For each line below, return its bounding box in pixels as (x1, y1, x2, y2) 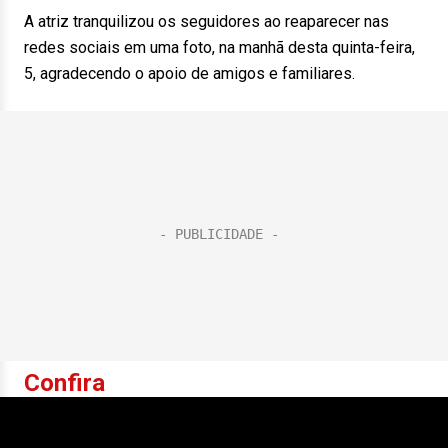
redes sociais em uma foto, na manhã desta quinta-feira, (24, 38, 415, 57)
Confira (24, 369, 111, 397)
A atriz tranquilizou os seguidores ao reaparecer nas (24, 12, 389, 31)
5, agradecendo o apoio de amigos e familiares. (24, 64, 355, 83)
